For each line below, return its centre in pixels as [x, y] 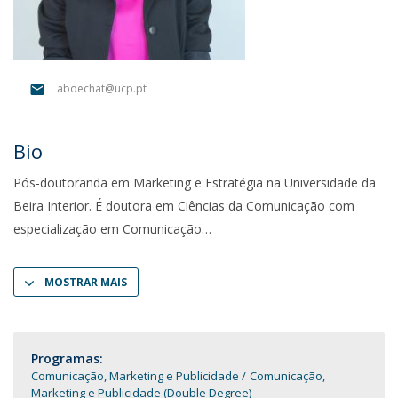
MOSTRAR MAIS [86, 282]
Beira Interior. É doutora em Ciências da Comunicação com [184, 206]
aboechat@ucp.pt [102, 89]
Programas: [67, 358]
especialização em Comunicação [107, 229]
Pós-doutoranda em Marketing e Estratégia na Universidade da [195, 183]
